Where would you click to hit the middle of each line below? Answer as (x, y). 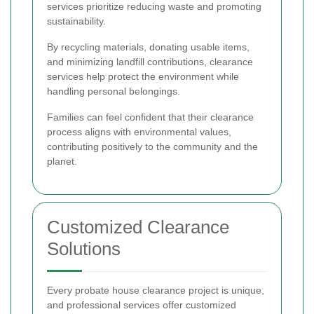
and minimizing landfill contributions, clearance (150, 62)
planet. (62, 162)
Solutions (84, 249)
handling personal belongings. (114, 91)
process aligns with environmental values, (139, 132)
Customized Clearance (138, 227)
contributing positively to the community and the (152, 147)
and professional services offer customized (142, 305)
